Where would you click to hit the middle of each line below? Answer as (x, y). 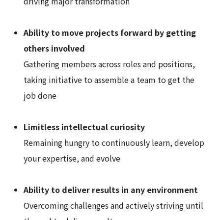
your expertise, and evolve (72, 158)
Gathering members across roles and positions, (109, 64)
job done (40, 96)
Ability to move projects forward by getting (110, 33)
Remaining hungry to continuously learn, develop (114, 143)
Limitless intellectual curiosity (84, 127)
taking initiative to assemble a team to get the (109, 80)
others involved (54, 48)
